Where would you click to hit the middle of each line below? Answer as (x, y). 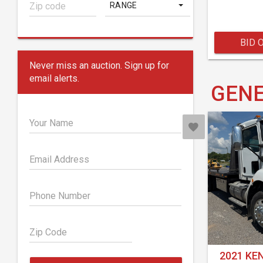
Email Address (59, 159)
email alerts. (54, 78)
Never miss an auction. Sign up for (99, 65)
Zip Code (48, 232)
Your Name (51, 123)
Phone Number (60, 196)
